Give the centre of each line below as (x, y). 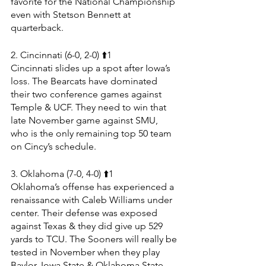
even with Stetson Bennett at (72, 14)
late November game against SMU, (85, 120)
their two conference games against (87, 94)
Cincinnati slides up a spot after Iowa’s (92, 68)
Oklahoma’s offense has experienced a (94, 186)
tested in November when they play (86, 252)
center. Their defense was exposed (85, 213)
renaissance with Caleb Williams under (93, 199)
